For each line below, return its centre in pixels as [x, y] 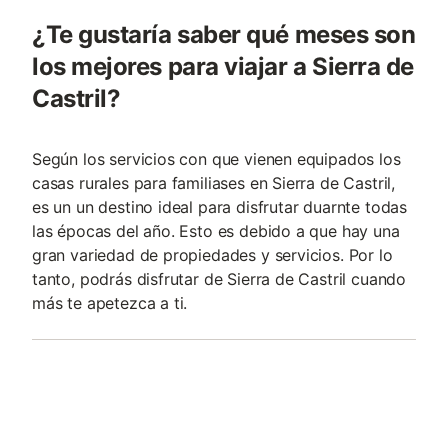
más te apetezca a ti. [110, 303]
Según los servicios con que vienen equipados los [216, 159]
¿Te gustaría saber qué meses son [224, 34]
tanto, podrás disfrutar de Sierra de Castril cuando [219, 279]
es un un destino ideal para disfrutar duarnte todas [220, 207]
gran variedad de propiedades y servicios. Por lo [212, 255]
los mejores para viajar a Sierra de [223, 66]
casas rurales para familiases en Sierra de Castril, [214, 183]
